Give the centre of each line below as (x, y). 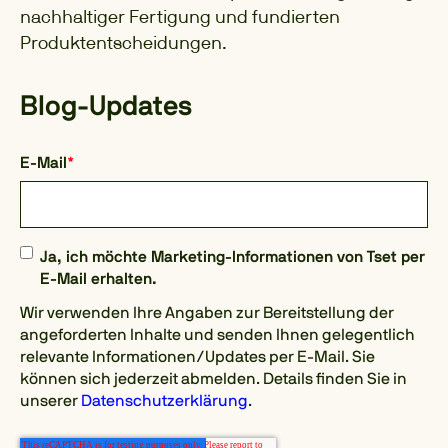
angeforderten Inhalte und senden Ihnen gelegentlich (217, 335)
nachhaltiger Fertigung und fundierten (180, 17)
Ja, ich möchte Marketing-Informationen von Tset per (232, 256)
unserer (50, 401)
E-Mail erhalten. (98, 278)
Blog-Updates (106, 107)
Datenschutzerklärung (164, 401)
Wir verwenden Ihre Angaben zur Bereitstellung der (207, 313)
